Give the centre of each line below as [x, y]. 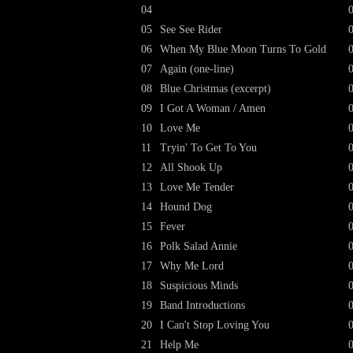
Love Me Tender [197, 187]
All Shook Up [191, 167]
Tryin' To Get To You [208, 148]
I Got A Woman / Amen [213, 108]
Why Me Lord [192, 266]
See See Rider [191, 30]
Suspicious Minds [199, 286]
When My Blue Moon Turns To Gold [243, 49]
